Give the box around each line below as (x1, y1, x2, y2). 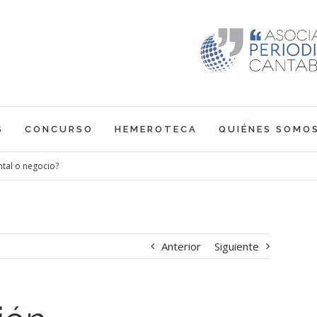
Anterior (161, 239, 201, 253)
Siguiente (214, 239, 259, 253)
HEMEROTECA (114, 124, 197, 134)
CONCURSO (24, 124, 93, 134)
